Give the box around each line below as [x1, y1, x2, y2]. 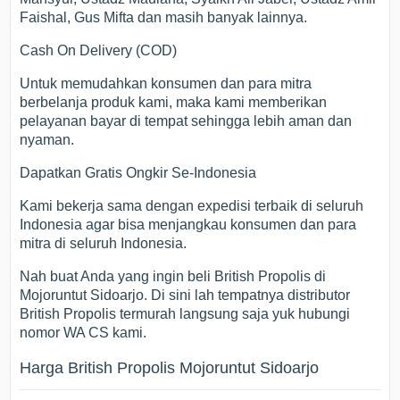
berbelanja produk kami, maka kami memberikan [20, 95, 328, 111]
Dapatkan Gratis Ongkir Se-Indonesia [20, 165, 257, 181]
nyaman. [20, 132, 75, 148]
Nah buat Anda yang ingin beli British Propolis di [20, 269, 327, 285]
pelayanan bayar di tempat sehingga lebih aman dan [20, 113, 353, 129]
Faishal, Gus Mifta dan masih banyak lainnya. [20, 10, 308, 26]
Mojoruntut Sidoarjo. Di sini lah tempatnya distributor [20, 287, 351, 304]
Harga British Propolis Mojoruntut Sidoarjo [20, 359, 320, 378]
